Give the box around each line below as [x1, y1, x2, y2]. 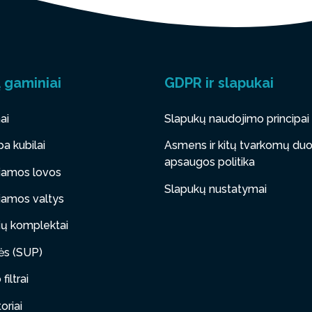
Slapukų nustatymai [164, 182, 267, 196]
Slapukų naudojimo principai [164, 111, 309, 125]
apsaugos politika [164, 155, 255, 169]
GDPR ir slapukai [164, 74, 274, 91]
